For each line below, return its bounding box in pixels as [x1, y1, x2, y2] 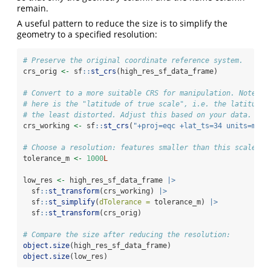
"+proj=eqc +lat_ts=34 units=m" [133, 122, 260, 131]
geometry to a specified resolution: [17, 28, 157, 41]
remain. [17, 2, 48, 15]
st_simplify [48, 198, 95, 207]
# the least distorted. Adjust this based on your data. [23, 111, 252, 120]
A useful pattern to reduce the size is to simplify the [17, 18, 227, 30]
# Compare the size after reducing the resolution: [23, 230, 230, 240]
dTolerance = [99, 198, 150, 207]
